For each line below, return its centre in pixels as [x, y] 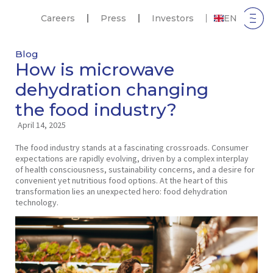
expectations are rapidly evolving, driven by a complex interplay [132, 158]
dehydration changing [112, 90]
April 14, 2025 [41, 125]
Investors [173, 18]
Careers [58, 18]
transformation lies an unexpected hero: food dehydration [121, 191]
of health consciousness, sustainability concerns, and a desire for [135, 169]
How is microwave [94, 69]
